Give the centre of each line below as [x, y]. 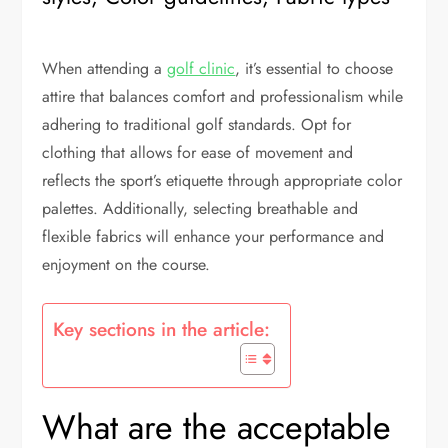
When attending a [105, 68]
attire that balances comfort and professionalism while [223, 96]
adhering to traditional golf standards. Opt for [197, 124]
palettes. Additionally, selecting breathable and [200, 208]
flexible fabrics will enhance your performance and [213, 236]
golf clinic [201, 68]
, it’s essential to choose [314, 68]
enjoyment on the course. [126, 264]
